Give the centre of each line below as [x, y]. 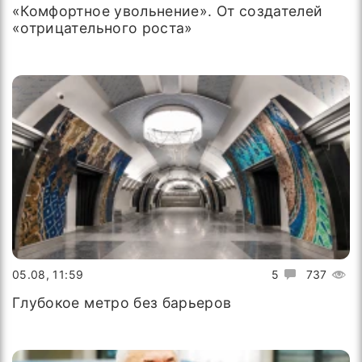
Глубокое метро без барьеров [122, 303]
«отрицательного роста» [103, 27]
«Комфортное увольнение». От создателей [168, 11]
